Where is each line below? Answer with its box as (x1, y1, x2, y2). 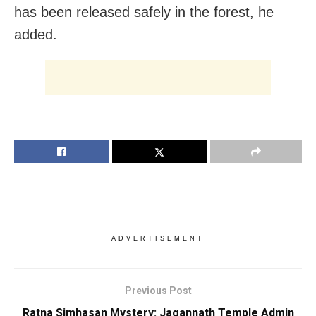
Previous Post (124, 284, 192, 296)
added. (14, 26, 57, 42)
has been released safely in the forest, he (14, 4, 274, 20)
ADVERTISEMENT (111, 234, 205, 242)
